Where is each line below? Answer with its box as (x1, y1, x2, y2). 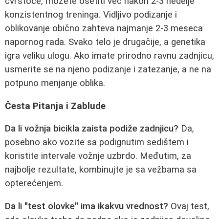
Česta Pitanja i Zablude (5, 100, 106, 111)
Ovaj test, (168, 201, 209, 212)
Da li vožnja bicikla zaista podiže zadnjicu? (5, 123, 178, 134)
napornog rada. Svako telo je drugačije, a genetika (5, 37, 205, 48)
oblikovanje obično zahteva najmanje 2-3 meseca (5, 23, 203, 34)
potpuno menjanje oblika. (5, 78, 105, 89)
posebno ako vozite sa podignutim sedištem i (5, 137, 189, 148)
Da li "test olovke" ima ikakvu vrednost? (5, 201, 168, 212)
